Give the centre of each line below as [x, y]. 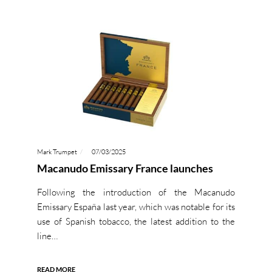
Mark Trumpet [57, 151]
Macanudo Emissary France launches [125, 168]
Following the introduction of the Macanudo [136, 192]
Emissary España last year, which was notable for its [136, 206]
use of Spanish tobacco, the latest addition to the [136, 221]
